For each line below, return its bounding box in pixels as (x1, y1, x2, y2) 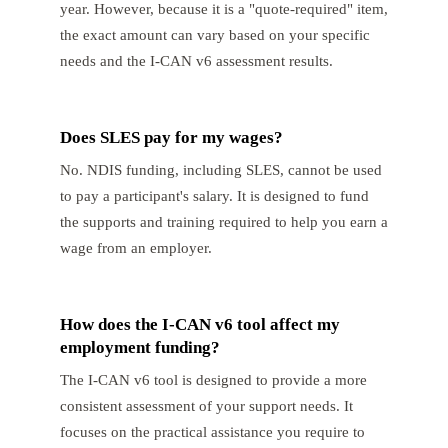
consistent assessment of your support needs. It (60, 397, 353, 415)
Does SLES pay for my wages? (60, 128, 283, 148)
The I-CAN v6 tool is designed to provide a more (60, 371, 367, 389)
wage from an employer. (60, 239, 212, 257)
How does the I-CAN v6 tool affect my (60, 315, 340, 335)
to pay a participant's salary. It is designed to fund (60, 187, 369, 205)
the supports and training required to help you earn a (60, 213, 388, 231)
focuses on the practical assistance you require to (60, 423, 365, 441)
